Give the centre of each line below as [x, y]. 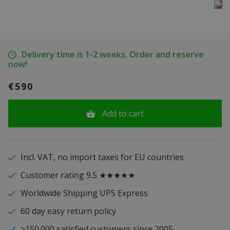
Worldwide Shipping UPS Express [84, 193]
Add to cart [123, 113]
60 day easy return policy [68, 211]
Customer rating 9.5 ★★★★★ [78, 175]
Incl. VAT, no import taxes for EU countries [102, 157]
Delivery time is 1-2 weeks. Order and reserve [112, 54]
